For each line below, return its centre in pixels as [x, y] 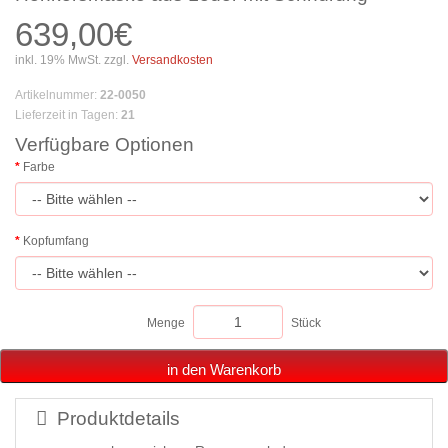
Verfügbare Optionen [104, 145]
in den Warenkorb [224, 370]
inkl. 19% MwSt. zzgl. [72, 60]
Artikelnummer [54, 95]
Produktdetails [118, 419]
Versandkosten [171, 60]
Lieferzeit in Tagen [65, 115]
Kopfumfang [56, 241]
